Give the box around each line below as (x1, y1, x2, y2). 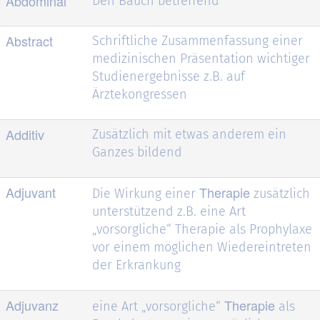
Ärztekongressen (92, 86, 187, 102)
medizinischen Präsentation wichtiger (92, 50, 310, 66)
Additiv (6, 124, 44, 144)
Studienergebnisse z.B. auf (92, 68, 245, 84)
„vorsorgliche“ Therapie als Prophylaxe (92, 221, 312, 237)
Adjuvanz (6, 295, 59, 314)
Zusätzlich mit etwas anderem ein (92, 126, 286, 142)
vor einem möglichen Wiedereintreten (92, 239, 311, 255)
